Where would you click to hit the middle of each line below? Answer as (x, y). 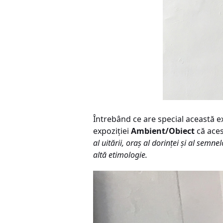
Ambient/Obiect (163, 131)
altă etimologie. (120, 155)
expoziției (112, 131)
